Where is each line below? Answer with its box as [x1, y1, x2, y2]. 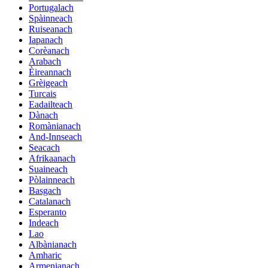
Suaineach [29, 163, 68, 174]
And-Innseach [29, 131, 82, 142]
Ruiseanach [29, 23, 72, 34]
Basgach [29, 185, 61, 196]
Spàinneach [29, 13, 72, 23]
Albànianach [29, 239, 77, 249]
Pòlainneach [29, 174, 75, 185]
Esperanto [29, 206, 66, 217]
